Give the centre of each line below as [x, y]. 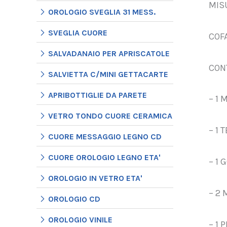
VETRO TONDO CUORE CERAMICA [110, 116]
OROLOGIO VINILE [80, 219]
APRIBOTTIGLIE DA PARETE [98, 95]
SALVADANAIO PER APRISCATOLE [109, 53]
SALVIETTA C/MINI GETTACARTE [108, 74]
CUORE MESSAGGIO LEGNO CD [105, 136]
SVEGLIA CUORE [78, 32]
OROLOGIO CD [74, 199]
